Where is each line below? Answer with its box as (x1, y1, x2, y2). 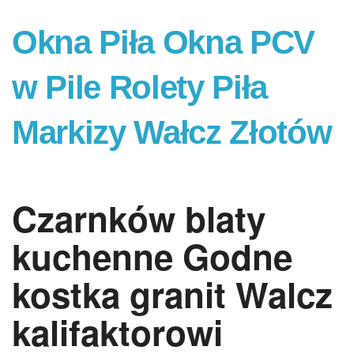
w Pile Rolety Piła (12, 69, 267, 106)
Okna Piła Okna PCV (12, 24, 314, 61)
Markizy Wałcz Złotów (12, 114, 332, 151)
